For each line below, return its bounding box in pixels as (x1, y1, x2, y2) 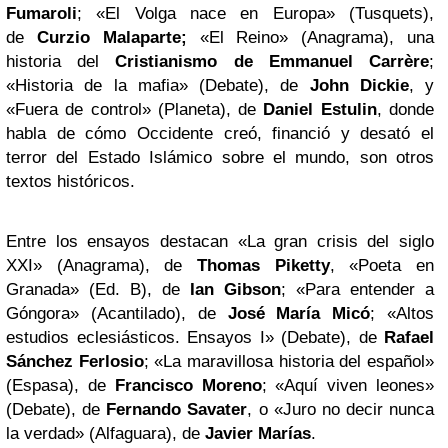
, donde (376, 100, 435, 120)
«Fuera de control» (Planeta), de (6, 100, 264, 120)
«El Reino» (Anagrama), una (186, 28, 435, 48)
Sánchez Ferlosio (6, 352, 144, 372)
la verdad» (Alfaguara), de (6, 424, 205, 444)
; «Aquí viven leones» (261, 376, 435, 396)
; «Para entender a (281, 280, 434, 300)
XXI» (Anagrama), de (6, 256, 197, 276)
